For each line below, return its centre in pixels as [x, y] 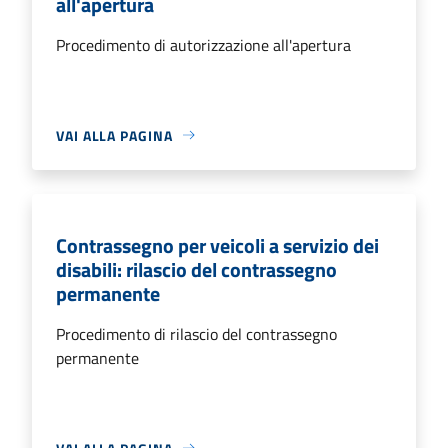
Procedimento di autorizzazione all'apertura [203, 44]
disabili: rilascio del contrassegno [196, 269]
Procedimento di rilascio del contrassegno [196, 333]
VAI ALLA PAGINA [114, 135]
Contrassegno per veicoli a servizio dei [217, 245]
